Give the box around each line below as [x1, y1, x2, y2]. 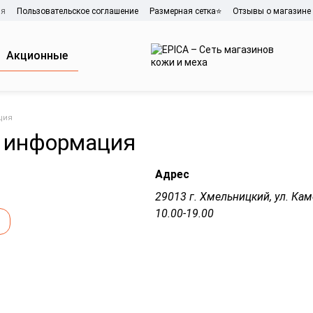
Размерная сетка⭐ [150, 6, 221, 16]
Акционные [6, 48, 68, 62]
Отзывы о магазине [233, 6, 311, 16]
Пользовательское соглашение [17, 6, 138, 16]
